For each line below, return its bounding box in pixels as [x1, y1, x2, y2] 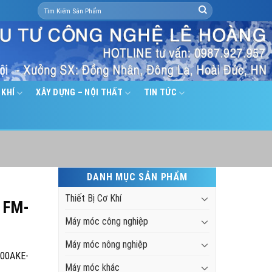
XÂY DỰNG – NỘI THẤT [36, 87, 123, 98]
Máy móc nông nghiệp [65, 239, 148, 250]
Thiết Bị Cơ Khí [65, 192, 121, 204]
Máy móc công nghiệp [65, 216, 148, 227]
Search [37, 2, 59, 10]
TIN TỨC [143, 87, 177, 98]
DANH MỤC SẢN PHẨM [87, 171, 188, 183]
